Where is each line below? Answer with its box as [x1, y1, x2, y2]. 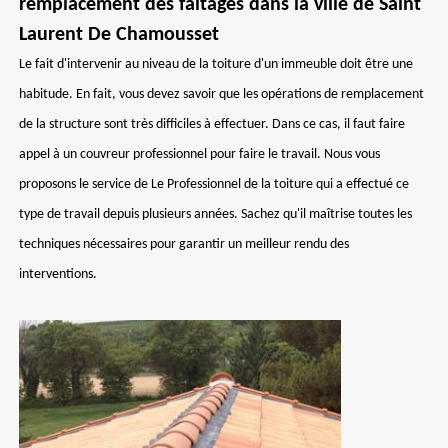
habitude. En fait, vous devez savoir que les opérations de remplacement [19, 87, 424, 102]
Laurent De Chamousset [19, 25, 219, 45]
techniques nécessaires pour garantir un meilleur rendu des [19, 237, 349, 252]
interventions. [19, 267, 97, 282]
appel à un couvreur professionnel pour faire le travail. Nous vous [19, 147, 380, 162]
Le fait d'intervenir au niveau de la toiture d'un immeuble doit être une [19, 57, 413, 72]
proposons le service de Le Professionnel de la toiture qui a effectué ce [19, 177, 409, 192]
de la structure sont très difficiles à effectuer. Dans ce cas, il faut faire [19, 117, 405, 132]
